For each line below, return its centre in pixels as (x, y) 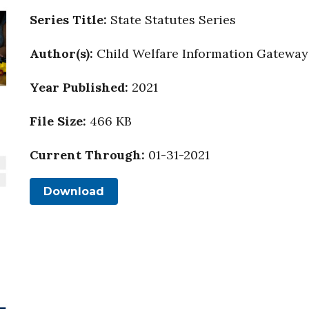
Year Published (77, 88)
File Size (56, 121)
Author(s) (59, 54)
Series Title (66, 20)
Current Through (85, 155)
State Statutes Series (173, 20)
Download (73, 192)
